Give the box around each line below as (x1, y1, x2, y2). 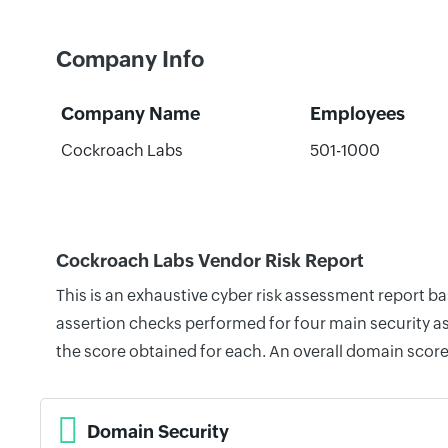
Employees (309, 103, 405, 124)
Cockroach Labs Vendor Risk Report (56, 250, 364, 271)
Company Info (56, 47, 204, 72)
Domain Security (87, 420, 229, 442)
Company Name (60, 103, 200, 124)
